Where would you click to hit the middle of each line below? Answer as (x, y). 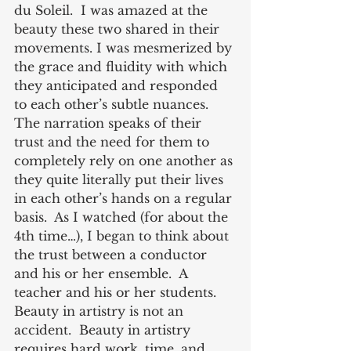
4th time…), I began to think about (123, 235)
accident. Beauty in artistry (104, 329)
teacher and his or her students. (119, 292)
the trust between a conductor (112, 254)
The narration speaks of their (110, 123)
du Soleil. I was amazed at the (113, 10)
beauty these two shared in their (119, 29)
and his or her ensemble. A (103, 273)
